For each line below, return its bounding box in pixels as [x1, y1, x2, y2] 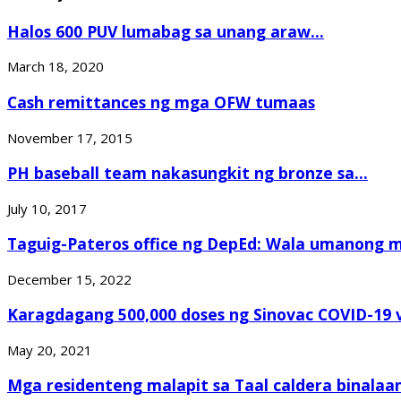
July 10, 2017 [7, 199, 87, 218]
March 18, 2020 [7, 57, 104, 76]
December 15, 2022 [7, 269, 132, 288]
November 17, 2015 [7, 128, 132, 147]
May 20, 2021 [7, 340, 92, 359]
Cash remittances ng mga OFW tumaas [7, 91, 315, 113]
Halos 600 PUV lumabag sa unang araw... [7, 20, 324, 42]
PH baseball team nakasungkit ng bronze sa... [7, 162, 368, 184]
